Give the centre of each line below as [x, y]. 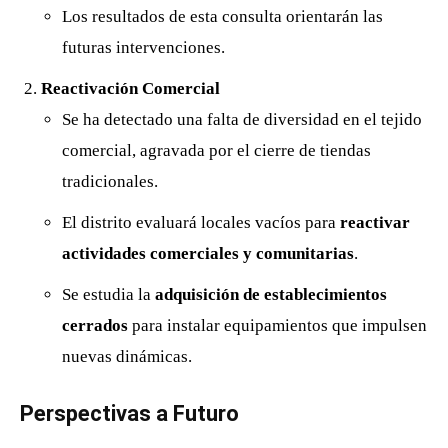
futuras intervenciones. [143, 47]
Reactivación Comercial [130, 88]
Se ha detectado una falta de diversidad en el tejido [242, 119]
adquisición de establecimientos [271, 294]
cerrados [95, 325]
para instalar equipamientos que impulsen [277, 325]
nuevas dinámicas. [127, 356]
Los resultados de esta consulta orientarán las [222, 16]
